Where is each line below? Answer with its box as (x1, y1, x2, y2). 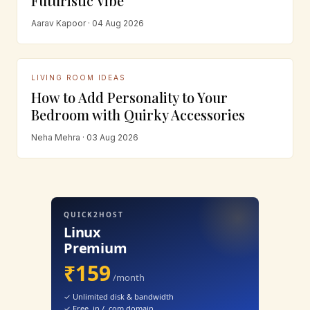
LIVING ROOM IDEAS (31, 73, 126, 82)
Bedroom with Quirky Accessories (31, 104, 245, 124)
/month (111, 271, 145, 284)
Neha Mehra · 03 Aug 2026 (31, 131, 138, 143)
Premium (64, 238, 127, 257)
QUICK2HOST (64, 209, 124, 219)
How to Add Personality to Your (31, 87, 228, 107)
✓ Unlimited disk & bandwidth (64, 291, 174, 302)
